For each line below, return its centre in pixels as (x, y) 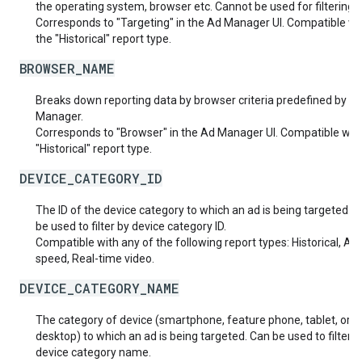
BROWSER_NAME (67, 68)
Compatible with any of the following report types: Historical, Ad (197, 242)
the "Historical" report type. (103, 39)
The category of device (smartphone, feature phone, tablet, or (193, 320)
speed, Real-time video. (95, 259)
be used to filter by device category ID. (131, 226)
